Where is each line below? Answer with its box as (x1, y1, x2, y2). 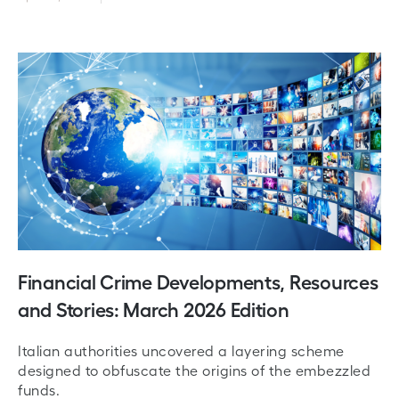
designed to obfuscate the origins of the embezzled (18, 362, 370, 379)
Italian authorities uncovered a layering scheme (18, 342, 345, 359)
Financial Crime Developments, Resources (18, 269, 379, 293)
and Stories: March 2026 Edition (18, 297, 289, 321)
